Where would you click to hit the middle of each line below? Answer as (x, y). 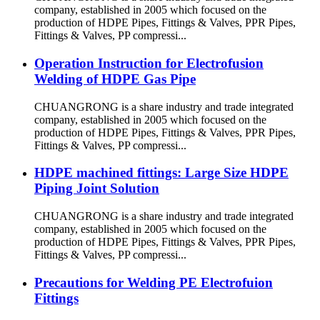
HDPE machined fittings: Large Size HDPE (161, 173)
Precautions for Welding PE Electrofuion (154, 282)
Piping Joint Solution (97, 189)
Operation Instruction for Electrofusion (149, 63)
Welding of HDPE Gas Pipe (115, 79)
